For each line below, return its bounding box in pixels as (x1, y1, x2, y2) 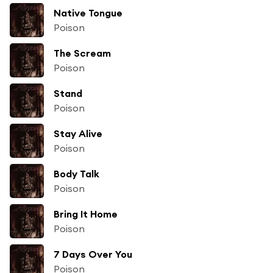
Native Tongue (54, 6, 122, 19)
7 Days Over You (54, 247, 132, 260)
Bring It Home (54, 207, 118, 220)
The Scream (54, 46, 111, 59)
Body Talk (54, 167, 99, 180)
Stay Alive (54, 127, 102, 140)
